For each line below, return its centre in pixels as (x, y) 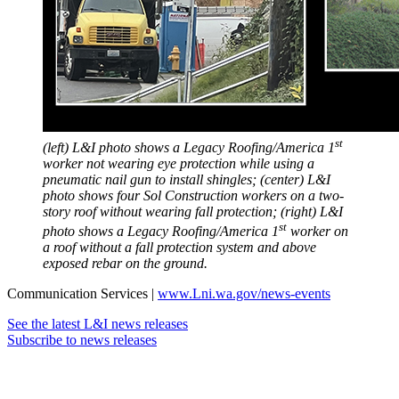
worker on (318, 231)
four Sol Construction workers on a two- (230, 195)
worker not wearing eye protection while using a (179, 163)
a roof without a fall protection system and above (179, 247)
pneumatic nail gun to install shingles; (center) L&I (187, 179)
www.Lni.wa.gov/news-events (244, 293)
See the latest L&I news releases (98, 323)
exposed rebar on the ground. (125, 263)
